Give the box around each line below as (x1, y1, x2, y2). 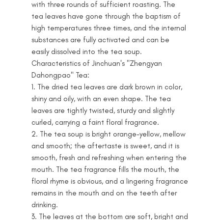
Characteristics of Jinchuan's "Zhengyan (31, 59, 162, 68)
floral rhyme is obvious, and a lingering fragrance (31, 177, 188, 186)
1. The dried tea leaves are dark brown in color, (31, 82, 182, 91)
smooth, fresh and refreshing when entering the (31, 153, 187, 162)
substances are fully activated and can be (31, 35, 169, 44)
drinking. (31, 200, 58, 209)
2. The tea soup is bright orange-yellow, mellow (31, 130, 186, 138)
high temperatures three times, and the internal (31, 24, 186, 32)
